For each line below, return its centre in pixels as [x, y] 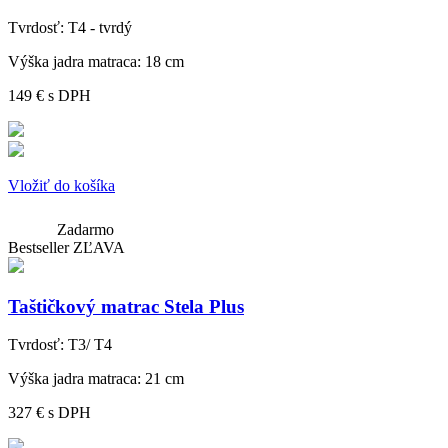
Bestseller [38, 247]
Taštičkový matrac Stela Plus [126, 306]
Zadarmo [85, 229]
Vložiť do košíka [61, 185]
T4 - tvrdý [98, 27]
